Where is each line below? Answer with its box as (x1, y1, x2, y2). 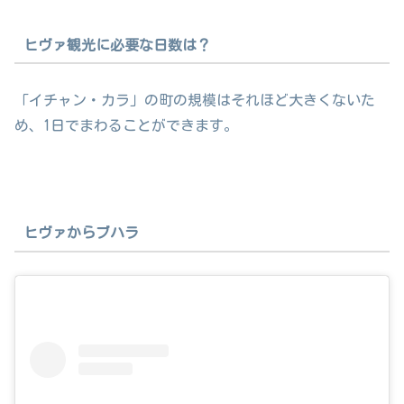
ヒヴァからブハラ (23, 225, 139, 241)
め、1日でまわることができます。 (14, 118, 238, 133)
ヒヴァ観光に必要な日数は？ (23, 37, 211, 52)
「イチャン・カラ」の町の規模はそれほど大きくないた (14, 93, 375, 108)
